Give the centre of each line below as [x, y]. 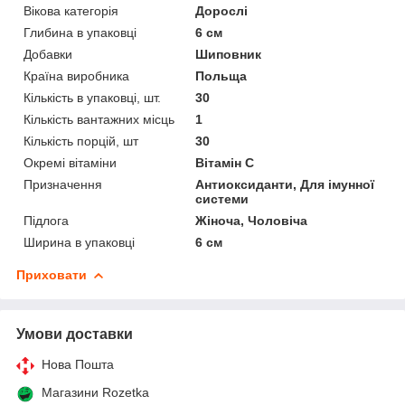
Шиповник [229, 54]
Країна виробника [76, 75]
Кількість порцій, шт [81, 141]
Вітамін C [225, 162]
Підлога [46, 220]
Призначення [63, 184]
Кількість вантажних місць [99, 119]
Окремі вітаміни [70, 162]
